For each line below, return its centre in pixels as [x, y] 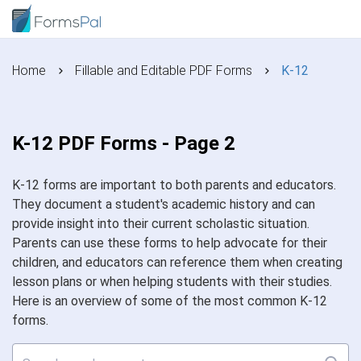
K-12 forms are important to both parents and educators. [174, 185]
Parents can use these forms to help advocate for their [170, 243]
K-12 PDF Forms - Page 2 [124, 143]
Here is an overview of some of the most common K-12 [170, 301]
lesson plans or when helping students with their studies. [172, 282]
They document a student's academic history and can [164, 204]
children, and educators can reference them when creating [177, 262]
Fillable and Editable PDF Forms [164, 71]
